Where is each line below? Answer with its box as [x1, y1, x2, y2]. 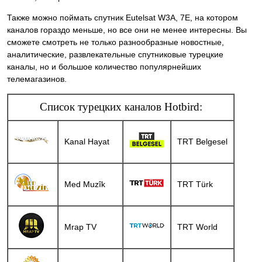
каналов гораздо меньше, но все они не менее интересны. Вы [7, 25, 247, 35]
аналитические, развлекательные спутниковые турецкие [7, 49, 223, 59]
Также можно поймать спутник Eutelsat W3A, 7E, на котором [7, 12, 238, 22]
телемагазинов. [7, 74, 67, 84]
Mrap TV [64, 222, 96, 232]
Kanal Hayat [64, 136, 109, 146]
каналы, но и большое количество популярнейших [7, 61, 201, 71]
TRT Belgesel [177, 136, 227, 146]
